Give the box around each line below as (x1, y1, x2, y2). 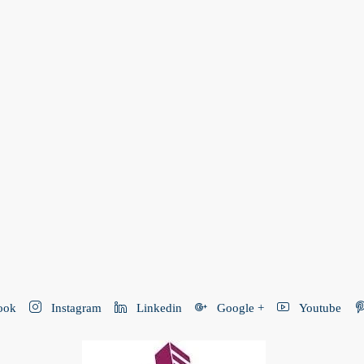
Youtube (296, 301, 341, 314)
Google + (214, 301, 264, 314)
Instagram (48, 301, 102, 314)
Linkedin (133, 301, 182, 314)
